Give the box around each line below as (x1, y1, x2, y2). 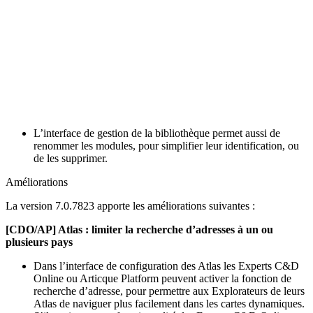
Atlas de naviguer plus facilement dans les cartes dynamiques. (34, 297, 305, 310)
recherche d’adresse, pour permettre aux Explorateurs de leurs (34, 284, 305, 297)
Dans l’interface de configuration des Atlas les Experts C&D (34, 259, 299, 272)
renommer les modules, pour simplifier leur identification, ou (34, 139, 299, 152)
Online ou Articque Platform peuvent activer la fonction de (34, 272, 291, 284)
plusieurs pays (6, 235, 73, 248)
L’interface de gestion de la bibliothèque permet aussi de (34, 126, 280, 139)
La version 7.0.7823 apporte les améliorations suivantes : (6, 199, 255, 212)
